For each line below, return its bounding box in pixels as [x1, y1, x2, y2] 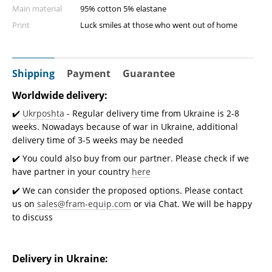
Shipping [12, 67, 55, 80]
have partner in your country [12, 166, 129, 178]
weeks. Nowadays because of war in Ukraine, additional [12, 121, 238, 132]
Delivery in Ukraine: [12, 251, 108, 265]
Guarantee [123, 67, 175, 80]
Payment [67, 67, 110, 80]
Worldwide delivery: [12, 89, 107, 102]
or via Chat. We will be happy [131, 197, 252, 209]
